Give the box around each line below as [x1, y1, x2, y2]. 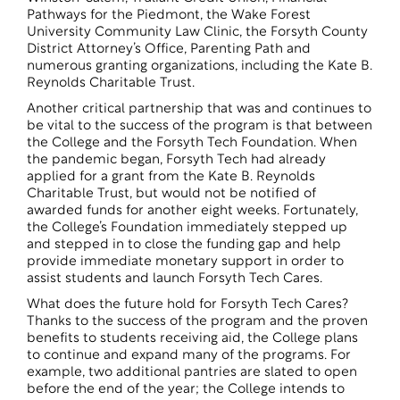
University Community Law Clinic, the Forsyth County [27, 26, 368, 39]
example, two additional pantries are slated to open [27, 366, 357, 379]
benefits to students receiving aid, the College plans [27, 332, 358, 346]
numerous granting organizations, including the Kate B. [27, 60, 372, 73]
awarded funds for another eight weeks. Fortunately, [27, 204, 358, 218]
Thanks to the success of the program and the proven [27, 315, 368, 329]
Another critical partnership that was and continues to [27, 103, 371, 116]
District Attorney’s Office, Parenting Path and [27, 43, 311, 56]
